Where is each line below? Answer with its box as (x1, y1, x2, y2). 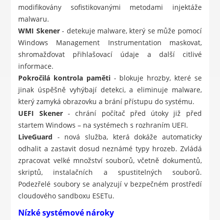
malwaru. (18, 14, 50, 24)
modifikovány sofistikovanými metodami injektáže (18, 2, 202, 12)
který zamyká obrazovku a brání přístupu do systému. (18, 97, 195, 107)
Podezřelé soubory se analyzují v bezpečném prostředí (18, 179, 202, 189)
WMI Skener (18, 26, 60, 36)
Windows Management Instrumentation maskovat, (18, 38, 202, 48)
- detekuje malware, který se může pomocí (59, 26, 202, 36)
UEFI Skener (18, 109, 63, 118)
